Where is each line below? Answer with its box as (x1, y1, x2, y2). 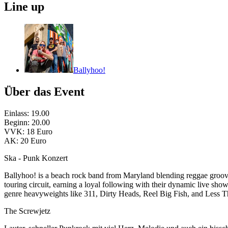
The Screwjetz (4, 207, 50, 215)
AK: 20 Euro (4, 136, 46, 145)
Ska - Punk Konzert (4, 154, 68, 162)
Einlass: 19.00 (4, 109, 49, 118)
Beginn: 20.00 (4, 118, 50, 127)
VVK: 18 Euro (4, 127, 52, 136)
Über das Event (4, 85, 84, 99)
